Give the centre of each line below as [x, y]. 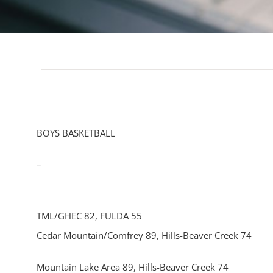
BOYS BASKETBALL [76, 133]
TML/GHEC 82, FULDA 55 [89, 216]
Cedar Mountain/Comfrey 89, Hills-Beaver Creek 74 [144, 235]
